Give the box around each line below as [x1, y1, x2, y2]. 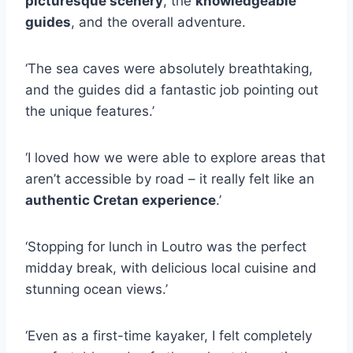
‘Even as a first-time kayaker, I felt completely [25, 328, 312, 344]
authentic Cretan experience [25, 192, 216, 209]
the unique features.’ [25, 103, 154, 120]
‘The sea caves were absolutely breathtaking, [25, 61, 313, 77]
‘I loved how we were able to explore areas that [25, 150, 325, 166]
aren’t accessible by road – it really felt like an [25, 171, 314, 188]
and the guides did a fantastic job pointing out [25, 82, 318, 98]
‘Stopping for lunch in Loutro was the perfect [25, 239, 307, 255]
